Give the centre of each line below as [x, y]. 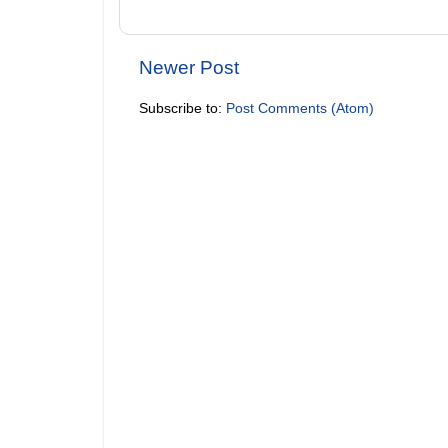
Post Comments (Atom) [300, 109]
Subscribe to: [182, 109]
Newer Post [189, 68]
